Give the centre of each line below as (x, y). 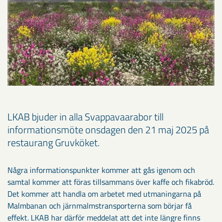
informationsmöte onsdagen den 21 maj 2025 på (108, 130)
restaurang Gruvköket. (54, 143)
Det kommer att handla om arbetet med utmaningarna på (104, 194)
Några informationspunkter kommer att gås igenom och (101, 170)
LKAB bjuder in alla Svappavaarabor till (85, 117)
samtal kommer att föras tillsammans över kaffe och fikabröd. (111, 182)
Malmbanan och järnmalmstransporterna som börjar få (100, 206)
